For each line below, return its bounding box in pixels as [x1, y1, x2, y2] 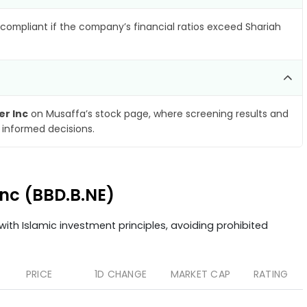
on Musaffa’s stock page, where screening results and [28, 107, 288, 121]
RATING [253, 267, 288, 281]
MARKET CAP [170, 267, 230, 281]
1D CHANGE [94, 267, 147, 281]
